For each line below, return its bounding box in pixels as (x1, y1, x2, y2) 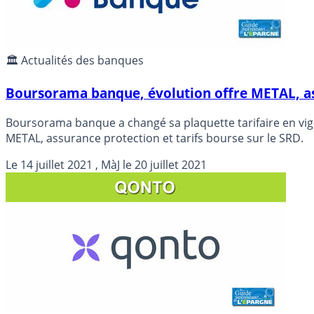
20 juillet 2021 (135, 156, 207, 172)
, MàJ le (93, 156, 135, 172)
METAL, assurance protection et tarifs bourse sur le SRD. (6, 130, 303, 146)
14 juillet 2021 (20, 156, 93, 172)
